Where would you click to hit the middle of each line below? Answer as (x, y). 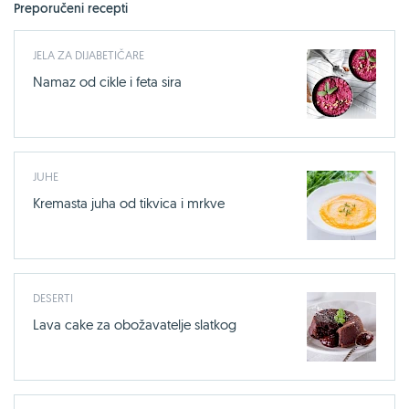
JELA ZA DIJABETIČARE (89, 54)
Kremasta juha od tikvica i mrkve (129, 203)
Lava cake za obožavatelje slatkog (135, 324)
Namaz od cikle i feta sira (107, 81)
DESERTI (53, 297)
